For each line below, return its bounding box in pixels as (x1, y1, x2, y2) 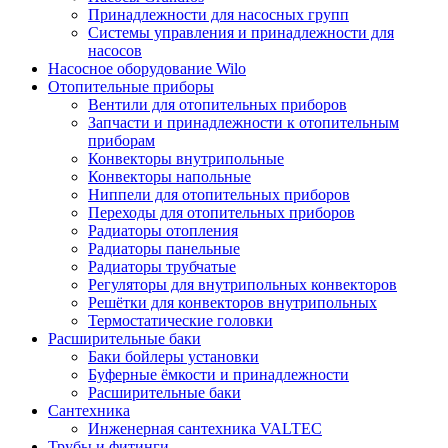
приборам (88, 131, 155, 149)
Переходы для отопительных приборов (88, 203, 355, 221)
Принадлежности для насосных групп (88, 5, 349, 23)
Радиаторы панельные (88, 239, 240, 257)
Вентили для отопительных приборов (88, 95, 347, 113)
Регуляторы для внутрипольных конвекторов (88, 275, 397, 293)
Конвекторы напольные (88, 167, 251, 185)
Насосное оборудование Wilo (48, 59, 246, 77)
